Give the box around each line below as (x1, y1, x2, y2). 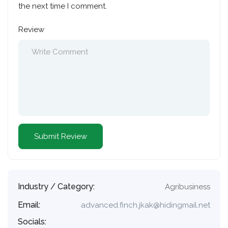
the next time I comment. (18, 2, 107, 11)
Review (18, 25, 44, 34)
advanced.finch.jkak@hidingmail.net (81, 201, 210, 210)
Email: (18, 200, 40, 210)
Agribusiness (165, 182, 210, 191)
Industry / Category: (18, 182, 95, 191)
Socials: (18, 217, 46, 226)
